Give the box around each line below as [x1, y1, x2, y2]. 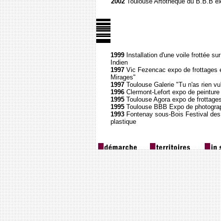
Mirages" [110, 74, 136, 81]
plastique [110, 118, 136, 125]
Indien [110, 59, 128, 66]
